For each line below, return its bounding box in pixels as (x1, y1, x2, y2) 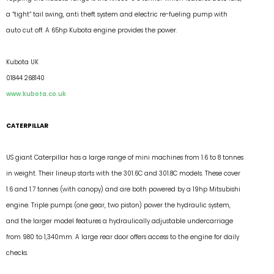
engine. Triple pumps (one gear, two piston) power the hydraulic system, (6, 201, 231, 210)
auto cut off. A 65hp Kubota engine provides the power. (6, 25, 177, 35)
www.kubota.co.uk (6, 89, 66, 98)
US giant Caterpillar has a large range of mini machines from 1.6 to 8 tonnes (6, 153, 243, 163)
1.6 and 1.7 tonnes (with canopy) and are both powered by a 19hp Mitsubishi (6, 185, 240, 194)
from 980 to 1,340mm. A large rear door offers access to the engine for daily (6, 232, 239, 242)
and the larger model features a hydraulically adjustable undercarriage (6, 217, 233, 226)
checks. (6, 248, 28, 258)
